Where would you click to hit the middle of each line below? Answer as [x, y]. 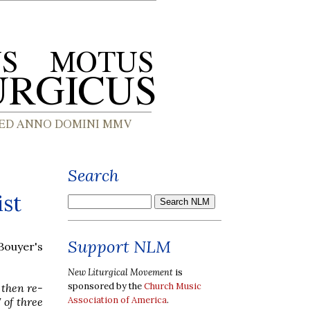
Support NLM [119, 247]
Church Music [173, 286]
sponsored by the [106, 286]
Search [93, 175]
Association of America [117, 300]
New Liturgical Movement [120, 272]
